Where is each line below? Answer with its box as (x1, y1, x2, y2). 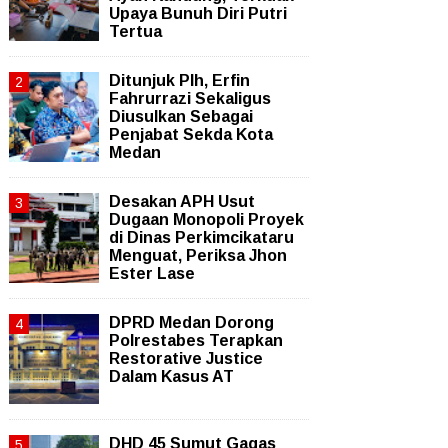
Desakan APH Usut (109, 193, 255, 211)
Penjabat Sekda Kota (109, 126, 273, 144)
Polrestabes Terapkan (109, 332, 283, 350)
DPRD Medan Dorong (109, 314, 274, 332)
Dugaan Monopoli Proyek (109, 211, 304, 229)
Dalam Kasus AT (109, 368, 234, 386)
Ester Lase (109, 265, 195, 283)
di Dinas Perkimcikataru (109, 229, 294, 247)
